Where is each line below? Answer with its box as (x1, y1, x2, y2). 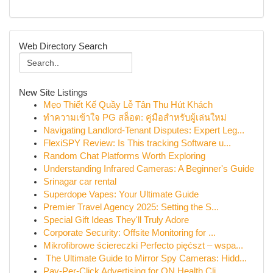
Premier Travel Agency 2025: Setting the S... (43, 202, 219, 212)
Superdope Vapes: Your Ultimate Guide (43, 190, 199, 199)
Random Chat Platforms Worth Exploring (43, 151, 205, 161)
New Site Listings (19, 87, 88, 97)
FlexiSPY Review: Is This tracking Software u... (43, 138, 231, 148)
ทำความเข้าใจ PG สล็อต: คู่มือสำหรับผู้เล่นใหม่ (43, 113, 227, 122)
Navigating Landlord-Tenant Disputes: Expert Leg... (43, 126, 244, 135)
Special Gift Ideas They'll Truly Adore (43, 215, 189, 225)
